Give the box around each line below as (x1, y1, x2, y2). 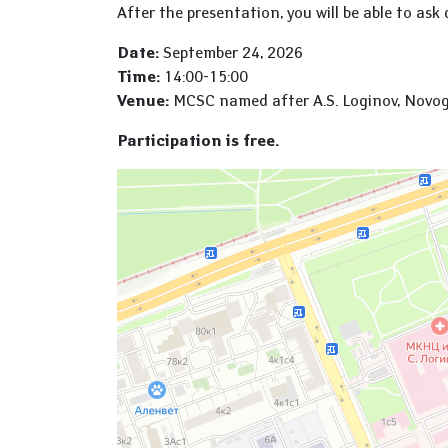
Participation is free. (117, 130, 279, 150)
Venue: (117, 90, 169, 110)
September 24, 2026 (159, 42, 303, 62)
